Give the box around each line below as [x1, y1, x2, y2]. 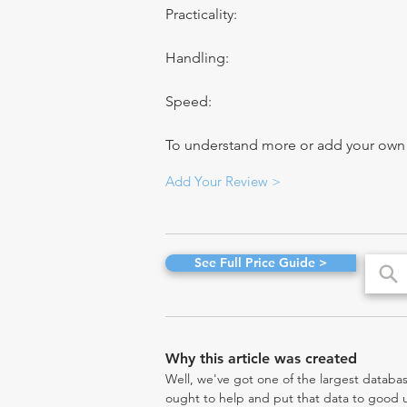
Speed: [165, 93, 212, 110]
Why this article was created [165, 350, 357, 367]
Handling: [165, 49, 233, 66]
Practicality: [165, 5, 241, 23]
